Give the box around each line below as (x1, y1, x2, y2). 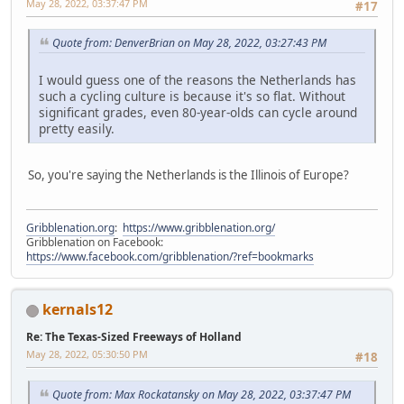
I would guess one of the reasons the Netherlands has (39, 71, 356, 89)
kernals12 (42, 299, 113, 320)
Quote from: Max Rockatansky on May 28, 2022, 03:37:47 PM (52, 386, 351, 402)
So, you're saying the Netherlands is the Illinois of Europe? (28, 167, 349, 184)
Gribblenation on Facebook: (26, 234, 166, 251)
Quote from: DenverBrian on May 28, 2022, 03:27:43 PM (52, 35, 326, 51)
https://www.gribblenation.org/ (123, 220, 275, 236)
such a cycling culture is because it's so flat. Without (39, 87, 345, 106)
